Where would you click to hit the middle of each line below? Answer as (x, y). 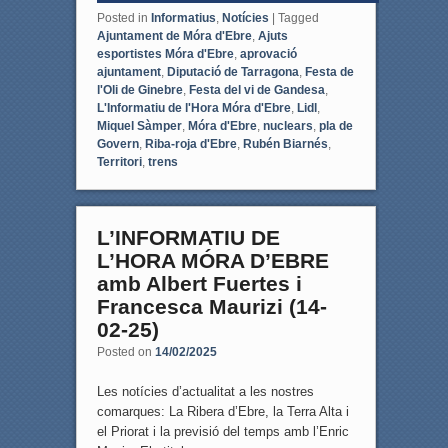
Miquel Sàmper (139, 125)
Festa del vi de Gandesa (256, 89)
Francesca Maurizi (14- (211, 306)
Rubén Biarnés (285, 143)
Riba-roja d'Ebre (190, 143)
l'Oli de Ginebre (139, 89)
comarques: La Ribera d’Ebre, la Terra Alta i (222, 411)
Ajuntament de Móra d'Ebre (174, 35)
